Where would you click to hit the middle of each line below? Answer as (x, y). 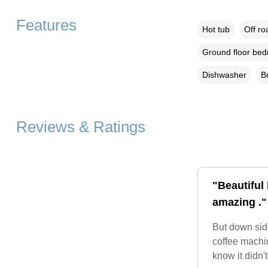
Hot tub (216, 30)
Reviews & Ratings (80, 127)
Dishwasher (224, 75)
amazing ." (239, 202)
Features (46, 25)
